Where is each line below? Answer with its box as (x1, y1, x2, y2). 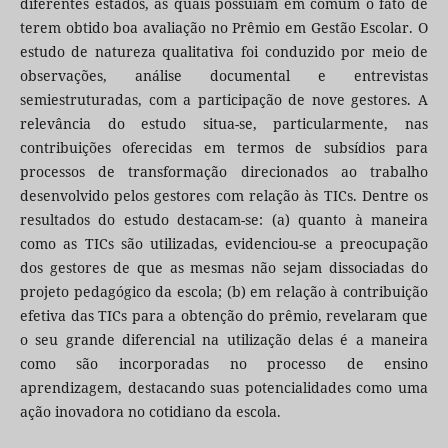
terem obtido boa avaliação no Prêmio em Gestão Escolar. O (19, 18, 429, 38)
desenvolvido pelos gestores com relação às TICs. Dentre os (19, 186, 429, 206)
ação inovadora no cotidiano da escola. (19, 402, 285, 422)
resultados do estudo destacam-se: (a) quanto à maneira (19, 210, 429, 230)
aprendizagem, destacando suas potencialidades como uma (19, 378, 429, 398)
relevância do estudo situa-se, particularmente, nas (19, 114, 429, 134)
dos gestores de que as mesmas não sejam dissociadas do (19, 258, 429, 278)
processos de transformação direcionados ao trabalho (19, 162, 429, 182)
